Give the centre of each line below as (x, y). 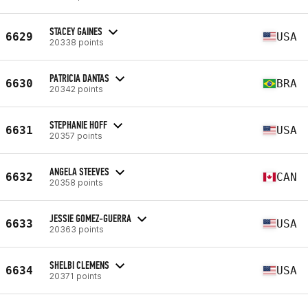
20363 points (77, 229)
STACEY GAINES (76, 31)
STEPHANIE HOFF (78, 124)
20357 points (76, 135)
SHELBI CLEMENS (79, 265)
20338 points (77, 42)
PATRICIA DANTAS (79, 78)
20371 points (76, 276)
